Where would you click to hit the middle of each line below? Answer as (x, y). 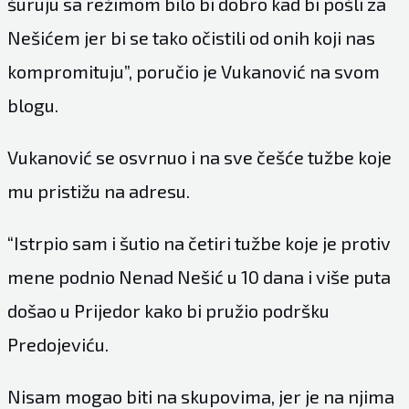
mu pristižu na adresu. (98, 190)
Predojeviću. (58, 344)
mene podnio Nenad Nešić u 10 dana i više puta (199, 276)
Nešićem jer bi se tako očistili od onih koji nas (191, 37)
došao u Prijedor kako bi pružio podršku (168, 310)
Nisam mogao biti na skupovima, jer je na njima (200, 396)
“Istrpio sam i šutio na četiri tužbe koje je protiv (199, 242)
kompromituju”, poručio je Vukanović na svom (193, 71)
